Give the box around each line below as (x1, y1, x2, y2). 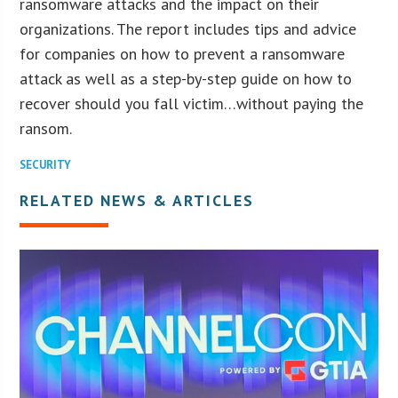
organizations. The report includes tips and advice (20, 18, 357, 39)
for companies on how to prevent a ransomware (20, 43, 346, 64)
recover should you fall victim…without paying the (20, 92, 364, 114)
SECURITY (20, 156, 72, 172)
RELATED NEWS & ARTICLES (20, 189, 255, 211)
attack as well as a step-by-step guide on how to (20, 68, 353, 89)
